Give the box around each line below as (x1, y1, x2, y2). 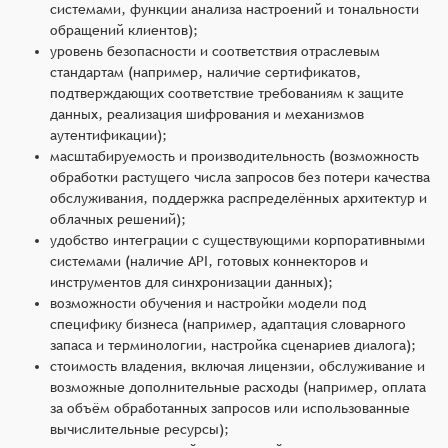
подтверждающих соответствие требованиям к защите (50, 84, 404, 101)
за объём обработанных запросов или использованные (50, 399, 410, 416)
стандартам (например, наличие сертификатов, (50, 63, 361, 80)
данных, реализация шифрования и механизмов (50, 105, 364, 122)
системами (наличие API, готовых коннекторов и (50, 252, 368, 269)
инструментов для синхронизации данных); (50, 273, 333, 290)
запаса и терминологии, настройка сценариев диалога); (50, 336, 416, 353)
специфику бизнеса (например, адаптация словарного (50, 315, 406, 332)
